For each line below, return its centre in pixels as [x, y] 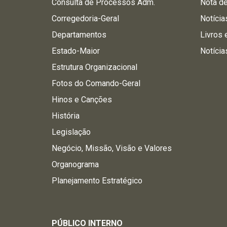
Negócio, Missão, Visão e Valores [112, 148]
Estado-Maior [76, 51]
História [66, 116]
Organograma [75, 164]
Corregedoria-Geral [85, 18]
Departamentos [79, 35]
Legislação [71, 132]
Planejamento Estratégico [97, 181]
